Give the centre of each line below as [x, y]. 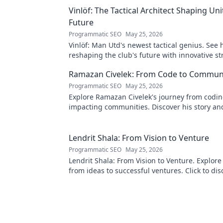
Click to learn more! [101, 65]
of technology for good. [108, 117]
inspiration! [88, 180]
